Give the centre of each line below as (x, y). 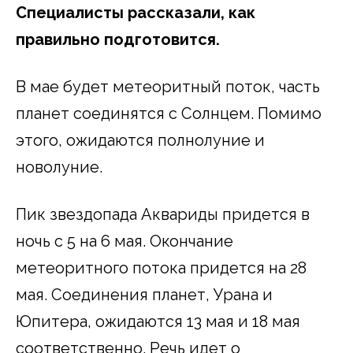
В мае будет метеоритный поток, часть (168, 86)
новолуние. (63, 167)
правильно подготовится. (118, 39)
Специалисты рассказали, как (136, 12)
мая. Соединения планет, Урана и (144, 294)
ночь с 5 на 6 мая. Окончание (124, 241)
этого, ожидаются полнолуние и (140, 140)
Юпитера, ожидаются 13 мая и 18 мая (158, 321)
